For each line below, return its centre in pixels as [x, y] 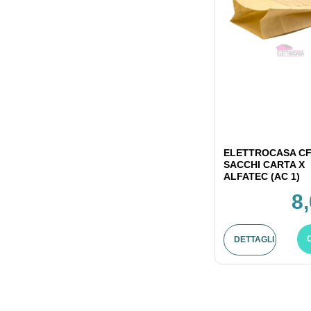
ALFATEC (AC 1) [261, 176]
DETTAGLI [254, 239]
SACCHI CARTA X [264, 165]
